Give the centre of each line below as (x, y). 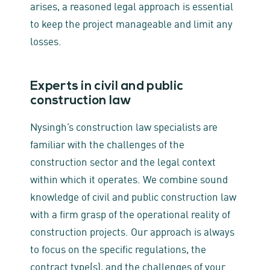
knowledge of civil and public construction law (133, 196)
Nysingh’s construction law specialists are (124, 126)
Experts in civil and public (107, 86)
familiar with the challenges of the (107, 143)
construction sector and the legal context (123, 161)
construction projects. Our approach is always (132, 231)
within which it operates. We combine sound (129, 178)
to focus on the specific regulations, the (118, 248)
